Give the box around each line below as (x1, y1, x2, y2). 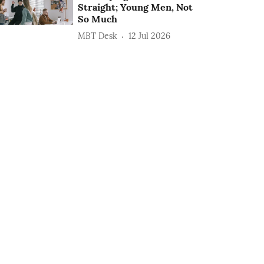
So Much (78, 12, 118, 25)
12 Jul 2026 (128, 31, 171, 42)
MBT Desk (78, 31, 118, 42)
